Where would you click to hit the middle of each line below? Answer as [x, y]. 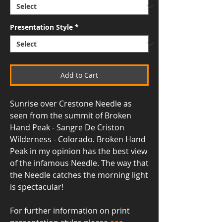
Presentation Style [41, 27]
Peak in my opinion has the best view [79, 151]
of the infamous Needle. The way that [79, 163]
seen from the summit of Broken [71, 115]
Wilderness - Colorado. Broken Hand [78, 139]
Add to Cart [79, 75]
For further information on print [70, 211]
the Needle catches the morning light [79, 175]
